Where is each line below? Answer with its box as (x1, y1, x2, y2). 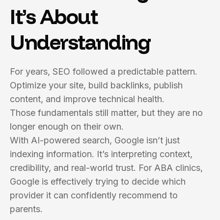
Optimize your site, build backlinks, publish (10, 80, 183, 90)
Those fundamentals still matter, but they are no (10, 108, 203, 118)
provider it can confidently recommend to (10, 190, 178, 200)
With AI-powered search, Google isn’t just (10, 135, 180, 145)
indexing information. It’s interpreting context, (10, 149, 192, 159)
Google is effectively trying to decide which (10, 176, 186, 187)
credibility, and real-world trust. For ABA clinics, (10, 163, 203, 173)
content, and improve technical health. (10, 94, 165, 104)
